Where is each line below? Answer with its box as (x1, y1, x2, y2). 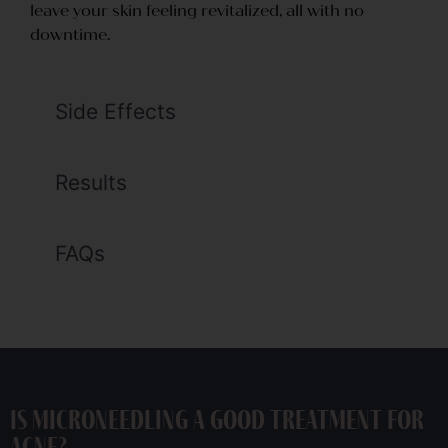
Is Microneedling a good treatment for (10, 408, 424, 436)
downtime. (30, 25, 110, 45)
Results (55, 170, 127, 196)
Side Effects (55, 99, 176, 125)
